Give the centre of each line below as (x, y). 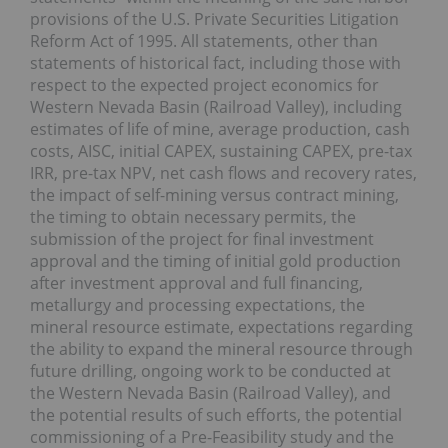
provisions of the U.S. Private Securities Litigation (214, 18)
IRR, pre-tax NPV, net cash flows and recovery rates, (223, 172)
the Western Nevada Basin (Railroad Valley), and (210, 392)
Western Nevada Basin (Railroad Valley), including (216, 106)
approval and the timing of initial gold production (215, 260)
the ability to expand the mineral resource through (221, 348)
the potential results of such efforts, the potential (216, 414)
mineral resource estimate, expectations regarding (221, 326)
